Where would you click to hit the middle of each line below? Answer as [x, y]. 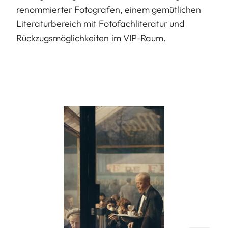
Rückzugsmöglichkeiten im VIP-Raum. [91, 38]
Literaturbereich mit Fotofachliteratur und [101, 23]
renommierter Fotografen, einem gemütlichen [109, 9]
